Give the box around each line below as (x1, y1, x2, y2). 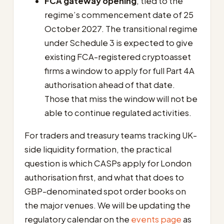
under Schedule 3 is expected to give (44, 37, 193, 48)
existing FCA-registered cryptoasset (44, 51, 191, 62)
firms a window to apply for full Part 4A (44, 65, 194, 76)
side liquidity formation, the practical (24, 143, 171, 154)
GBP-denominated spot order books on (24, 185, 186, 196)
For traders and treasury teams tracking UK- (24, 129, 197, 140)
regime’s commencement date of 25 (44, 9, 193, 20)
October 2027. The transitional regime (44, 23, 197, 34)
